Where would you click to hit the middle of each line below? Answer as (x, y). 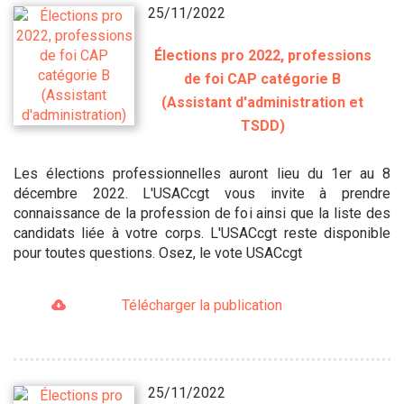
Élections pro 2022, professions (262, 55)
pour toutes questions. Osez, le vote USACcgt (158, 252)
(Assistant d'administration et (263, 102)
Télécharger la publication (202, 305)
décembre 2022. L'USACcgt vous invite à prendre (202, 193)
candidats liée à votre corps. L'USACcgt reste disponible (202, 233)
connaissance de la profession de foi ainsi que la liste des (202, 213)
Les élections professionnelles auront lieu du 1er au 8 (202, 173)
